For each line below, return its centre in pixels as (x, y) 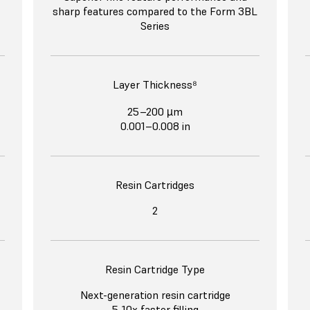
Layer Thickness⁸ (155, 85)
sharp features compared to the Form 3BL (155, 11)
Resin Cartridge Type (155, 270)
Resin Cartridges (155, 185)
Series (155, 26)
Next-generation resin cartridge (155, 295)
